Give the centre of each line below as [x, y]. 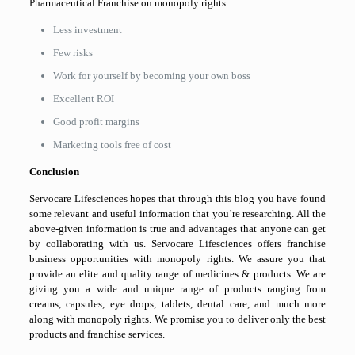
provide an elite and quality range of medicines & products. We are [177, 274]
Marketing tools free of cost [112, 145]
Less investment [87, 30]
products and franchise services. [97, 334]
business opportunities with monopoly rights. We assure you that [177, 259]
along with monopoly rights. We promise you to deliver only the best [177, 319]
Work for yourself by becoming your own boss [151, 76]
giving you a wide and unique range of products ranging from [177, 289]
